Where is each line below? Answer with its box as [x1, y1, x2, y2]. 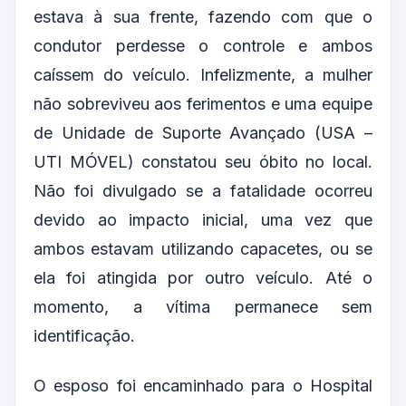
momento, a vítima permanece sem [34, 296, 372, 316]
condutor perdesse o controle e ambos [34, 35, 372, 55]
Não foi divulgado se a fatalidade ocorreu [34, 180, 372, 200]
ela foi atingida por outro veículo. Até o [34, 267, 372, 287]
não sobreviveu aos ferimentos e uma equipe [34, 93, 372, 113]
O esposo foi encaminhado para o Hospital [34, 376, 372, 396]
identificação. [34, 325, 135, 345]
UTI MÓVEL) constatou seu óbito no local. [34, 151, 372, 171]
